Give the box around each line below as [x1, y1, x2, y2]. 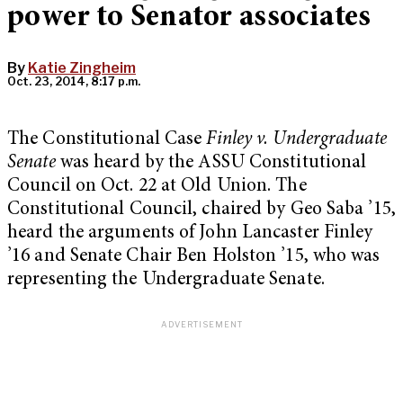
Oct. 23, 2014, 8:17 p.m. [7, 75, 140, 89]
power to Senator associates [7, 2, 372, 35]
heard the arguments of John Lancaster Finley [7, 224, 373, 244]
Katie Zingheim [28, 59, 136, 77]
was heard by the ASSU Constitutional [55, 154, 367, 174]
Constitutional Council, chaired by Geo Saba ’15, [7, 201, 396, 220]
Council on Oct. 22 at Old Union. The [7, 177, 307, 197]
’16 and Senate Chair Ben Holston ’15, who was [7, 247, 381, 267]
